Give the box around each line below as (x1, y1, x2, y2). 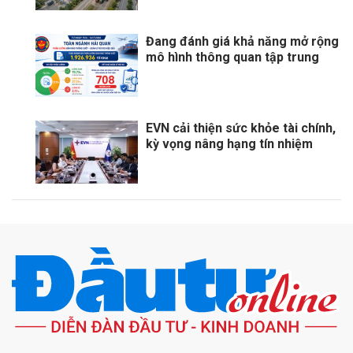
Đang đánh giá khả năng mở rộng (146, 34, 339, 50)
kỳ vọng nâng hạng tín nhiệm (146, 136, 313, 152)
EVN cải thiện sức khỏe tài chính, (146, 121, 336, 136)
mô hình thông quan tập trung (146, 50, 319, 65)
